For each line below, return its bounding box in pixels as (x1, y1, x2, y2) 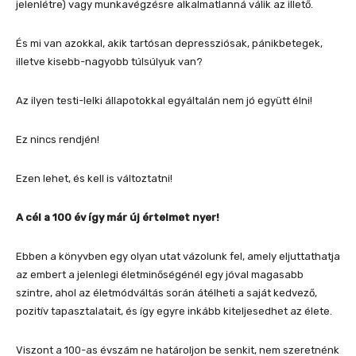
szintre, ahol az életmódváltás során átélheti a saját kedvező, (16, 286, 317, 299)
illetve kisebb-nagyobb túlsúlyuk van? (16, 55, 203, 68)
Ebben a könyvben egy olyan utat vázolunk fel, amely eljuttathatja (16, 250, 340, 262)
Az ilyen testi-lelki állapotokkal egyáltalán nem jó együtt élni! (16, 94, 312, 106)
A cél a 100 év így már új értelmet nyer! (16, 211, 219, 223)
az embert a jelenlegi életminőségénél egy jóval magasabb (16, 268, 304, 281)
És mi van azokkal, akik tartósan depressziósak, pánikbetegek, (16, 37, 323, 49)
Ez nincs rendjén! (16, 133, 99, 145)
